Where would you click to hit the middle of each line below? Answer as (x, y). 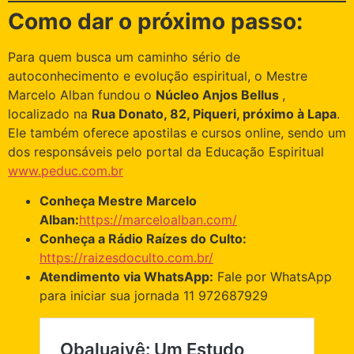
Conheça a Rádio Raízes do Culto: (143, 239)
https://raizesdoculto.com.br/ (126, 258)
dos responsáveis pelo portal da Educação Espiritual (166, 151)
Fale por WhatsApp (273, 277)
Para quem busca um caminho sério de (124, 56)
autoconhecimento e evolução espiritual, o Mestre (158, 75)
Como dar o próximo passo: (155, 21)
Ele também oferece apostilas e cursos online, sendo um (177, 132)
